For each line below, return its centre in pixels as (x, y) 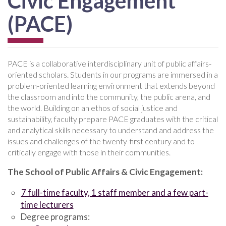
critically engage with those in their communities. (89, 152)
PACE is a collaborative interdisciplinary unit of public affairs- (109, 63)
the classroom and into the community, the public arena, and (109, 96)
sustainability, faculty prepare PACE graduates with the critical (113, 119)
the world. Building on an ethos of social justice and (93, 107)
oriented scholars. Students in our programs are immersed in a (113, 74)
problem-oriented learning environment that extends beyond (111, 85)
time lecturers (47, 204)
